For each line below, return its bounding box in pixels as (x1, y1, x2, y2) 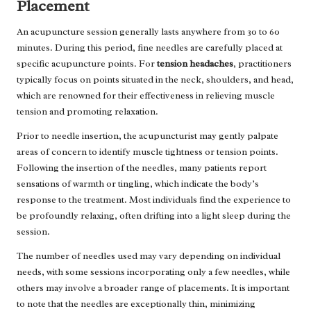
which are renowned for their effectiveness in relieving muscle (17, 90, 275, 102)
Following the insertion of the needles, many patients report (17, 162, 267, 174)
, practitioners (233, 58, 292, 70)
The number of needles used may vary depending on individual (17, 250, 280, 262)
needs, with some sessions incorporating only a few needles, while (17, 266, 290, 278)
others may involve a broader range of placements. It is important (17, 282, 289, 294)
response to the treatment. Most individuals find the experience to (17, 194, 291, 206)
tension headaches (157, 58, 233, 70)
